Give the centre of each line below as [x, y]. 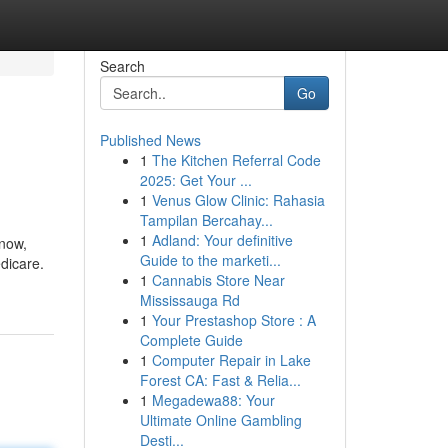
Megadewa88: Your [213, 400]
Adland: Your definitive [222, 240]
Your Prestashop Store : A [233, 320]
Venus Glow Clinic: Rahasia [238, 200]
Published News [150, 140]
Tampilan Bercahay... [206, 220]
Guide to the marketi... [210, 260]
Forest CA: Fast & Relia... [220, 380]
